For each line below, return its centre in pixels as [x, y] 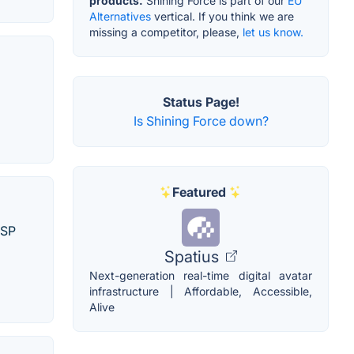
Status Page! [201, 102]
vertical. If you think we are [222, 16]
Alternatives [120, 16]
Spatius [194, 256]
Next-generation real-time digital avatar [201, 275]
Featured [199, 192]
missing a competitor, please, [166, 32]
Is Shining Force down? [201, 121]
